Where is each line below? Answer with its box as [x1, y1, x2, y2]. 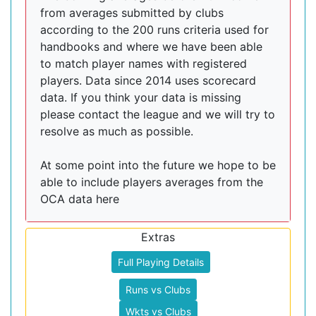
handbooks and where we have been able [40, 39, 262, 54]
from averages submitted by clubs [40, 6, 224, 20]
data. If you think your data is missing [40, 90, 241, 104]
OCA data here [40, 192, 119, 206]
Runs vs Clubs [126, 284, 190, 296]
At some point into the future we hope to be [40, 158, 276, 172]
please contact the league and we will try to [40, 107, 275, 121]
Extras [141, 230, 175, 244]
